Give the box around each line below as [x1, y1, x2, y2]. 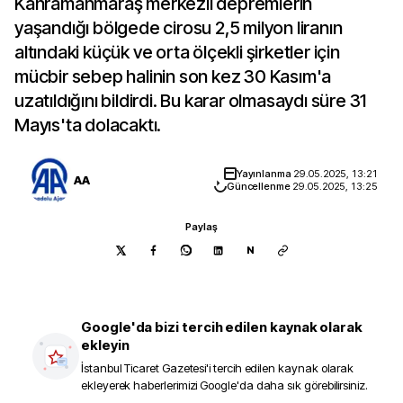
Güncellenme [226, 180, 293, 193]
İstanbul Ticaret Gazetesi [81, 361, 207, 375]
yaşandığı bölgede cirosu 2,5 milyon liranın [14, 17, 343, 39]
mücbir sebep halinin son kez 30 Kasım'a [14, 66, 332, 87]
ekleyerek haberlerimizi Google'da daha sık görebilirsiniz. [81, 378, 368, 392]
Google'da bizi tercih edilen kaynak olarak [81, 318, 363, 336]
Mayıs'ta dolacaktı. [14, 114, 162, 136]
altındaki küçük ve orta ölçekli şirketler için [14, 41, 340, 63]
